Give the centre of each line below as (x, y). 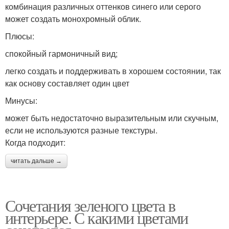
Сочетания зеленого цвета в (90, 205)
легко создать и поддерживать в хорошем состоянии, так (113, 71)
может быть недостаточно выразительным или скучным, (112, 118)
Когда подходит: (35, 143)
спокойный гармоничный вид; (61, 54)
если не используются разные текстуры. (81, 130)
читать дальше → (36, 161)
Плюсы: (20, 36)
